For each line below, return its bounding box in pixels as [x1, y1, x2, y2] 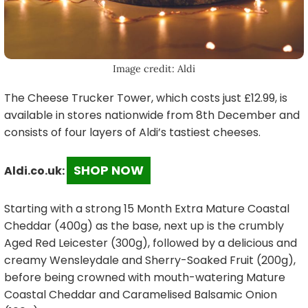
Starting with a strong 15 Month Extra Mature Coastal [4, 200, 289, 217]
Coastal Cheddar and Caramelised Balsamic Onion [4, 286, 277, 302]
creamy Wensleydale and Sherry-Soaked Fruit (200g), [4, 252, 296, 268]
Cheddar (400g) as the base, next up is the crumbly [4, 217, 284, 234]
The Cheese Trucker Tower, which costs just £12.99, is [4, 89, 287, 106]
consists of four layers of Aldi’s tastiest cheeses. [4, 124, 261, 140]
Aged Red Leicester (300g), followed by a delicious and [4, 234, 297, 251]
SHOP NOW [74, 161, 144, 179]
